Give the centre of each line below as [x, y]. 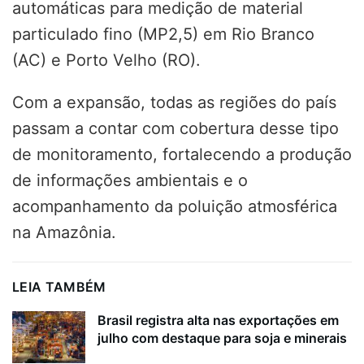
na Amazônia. [64, 232]
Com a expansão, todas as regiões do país [174, 102]
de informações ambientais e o [130, 180]
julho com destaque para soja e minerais [222, 338]
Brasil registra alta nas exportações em [218, 320]
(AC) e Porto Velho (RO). [106, 60]
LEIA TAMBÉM [59, 286]
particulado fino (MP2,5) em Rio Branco [163, 34]
